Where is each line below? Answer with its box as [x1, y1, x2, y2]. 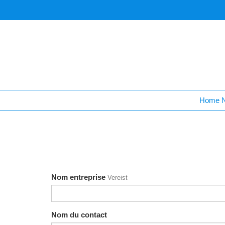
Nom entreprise [51, 173, 105, 181]
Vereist [107, 174, 128, 181]
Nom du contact [51, 210, 107, 219]
